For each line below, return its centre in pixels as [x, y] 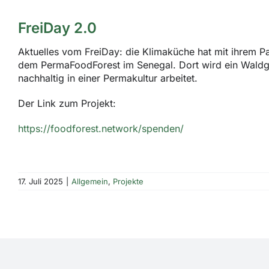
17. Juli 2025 [41, 182]
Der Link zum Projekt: [67, 104]
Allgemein [90, 182]
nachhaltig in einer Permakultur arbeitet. [108, 78]
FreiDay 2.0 [57, 28]
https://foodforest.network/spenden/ [101, 129]
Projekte [128, 182]
